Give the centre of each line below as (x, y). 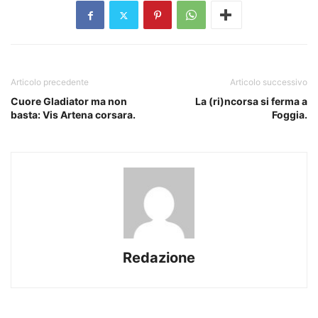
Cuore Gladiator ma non (69, 102)
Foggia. (290, 115)
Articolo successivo (269, 82)
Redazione (159, 258)
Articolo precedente (50, 82)
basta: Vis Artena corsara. (73, 115)
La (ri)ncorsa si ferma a (251, 102)
